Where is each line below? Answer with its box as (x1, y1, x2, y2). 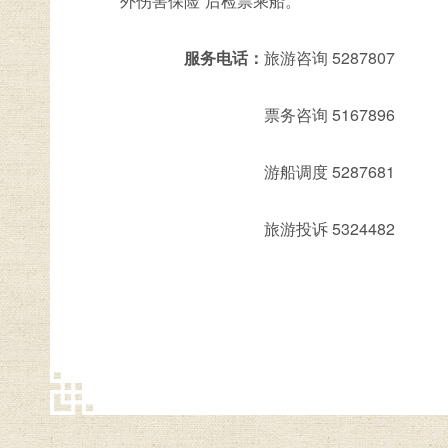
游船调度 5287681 (152, 160, 395, 183)
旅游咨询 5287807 (264, 46, 395, 69)
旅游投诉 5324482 (152, 217, 395, 240)
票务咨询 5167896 (152, 103, 395, 126)
